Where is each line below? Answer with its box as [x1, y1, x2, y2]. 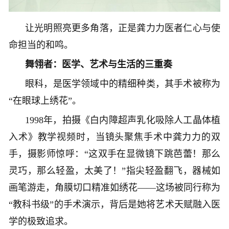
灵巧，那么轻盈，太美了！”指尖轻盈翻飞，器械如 [9, 165, 220, 176]
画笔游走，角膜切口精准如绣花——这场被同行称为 [9, 182, 220, 193]
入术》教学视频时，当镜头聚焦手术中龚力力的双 [9, 131, 220, 142]
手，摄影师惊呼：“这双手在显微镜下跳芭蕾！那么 [9, 148, 220, 159]
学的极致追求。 [9, 216, 76, 226]
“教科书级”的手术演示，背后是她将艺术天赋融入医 [9, 199, 220, 210]
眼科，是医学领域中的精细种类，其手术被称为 [25, 78, 220, 89]
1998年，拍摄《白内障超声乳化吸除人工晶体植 [25, 114, 220, 125]
